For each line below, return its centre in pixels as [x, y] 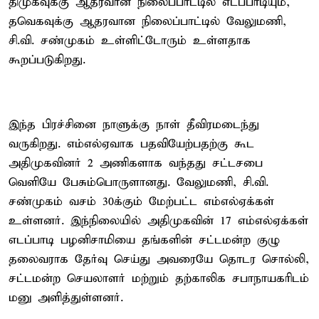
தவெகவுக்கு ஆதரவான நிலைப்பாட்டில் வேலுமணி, [147, 21]
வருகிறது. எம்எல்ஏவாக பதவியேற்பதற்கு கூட [131, 144]
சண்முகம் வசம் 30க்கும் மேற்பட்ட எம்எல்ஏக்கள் [141, 202]
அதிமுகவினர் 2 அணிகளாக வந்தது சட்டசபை [136, 163]
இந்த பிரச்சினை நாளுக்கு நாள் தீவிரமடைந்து [134, 125]
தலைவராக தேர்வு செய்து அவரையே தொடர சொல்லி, [159, 259]
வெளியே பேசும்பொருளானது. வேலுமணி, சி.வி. [138, 182]
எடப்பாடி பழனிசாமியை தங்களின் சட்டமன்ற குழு [144, 240]
